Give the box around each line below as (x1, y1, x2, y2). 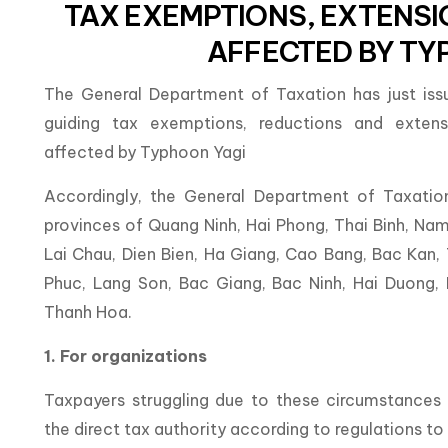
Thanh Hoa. (44, 302, 132, 323)
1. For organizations (44, 346, 207, 367)
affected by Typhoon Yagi (44, 142, 246, 163)
